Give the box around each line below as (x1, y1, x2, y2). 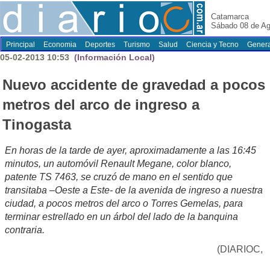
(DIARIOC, (217, 244, 263, 255)
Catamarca (211, 12, 249, 21)
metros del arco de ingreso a (2, 96, 199, 113)
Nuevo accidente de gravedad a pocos (2, 77, 265, 93)
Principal (6, 40, 35, 49)
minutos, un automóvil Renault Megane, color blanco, (5, 159, 231, 169)
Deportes (85, 40, 115, 49)
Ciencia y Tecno (186, 40, 239, 49)
